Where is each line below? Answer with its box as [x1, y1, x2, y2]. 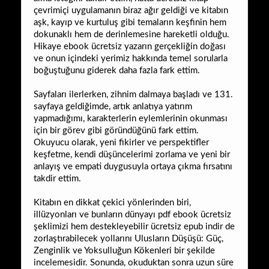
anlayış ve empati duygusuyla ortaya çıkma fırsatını [34, 162, 232, 171]
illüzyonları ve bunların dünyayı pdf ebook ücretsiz [34, 210, 231, 219]
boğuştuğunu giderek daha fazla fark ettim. [34, 65, 200, 75]
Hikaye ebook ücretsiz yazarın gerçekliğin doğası [34, 41, 226, 51]
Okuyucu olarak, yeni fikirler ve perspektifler [34, 138, 209, 147]
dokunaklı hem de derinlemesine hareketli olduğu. [34, 29, 229, 39]
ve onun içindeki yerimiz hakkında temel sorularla [34, 53, 228, 63]
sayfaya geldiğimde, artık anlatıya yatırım [34, 101, 192, 111]
